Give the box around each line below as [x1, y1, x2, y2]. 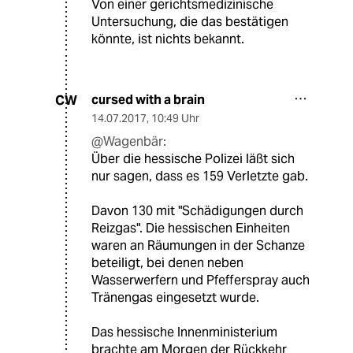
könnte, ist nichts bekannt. [91, 31, 244, 48]
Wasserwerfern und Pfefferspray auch [91, 272, 310, 289]
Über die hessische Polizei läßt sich [91, 150, 295, 168]
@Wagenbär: [91, 133, 166, 150]
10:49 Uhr [151, 111, 199, 126]
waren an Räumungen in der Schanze [91, 237, 305, 255]
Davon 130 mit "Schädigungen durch [91, 203, 303, 220]
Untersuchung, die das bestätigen [91, 13, 288, 31]
